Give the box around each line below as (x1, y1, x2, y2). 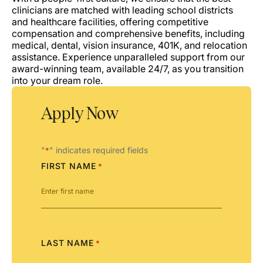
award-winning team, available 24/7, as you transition (12, 63, 244, 75)
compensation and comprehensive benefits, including (12, 28, 245, 40)
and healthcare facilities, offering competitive (12, 16, 208, 28)
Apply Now (41, 103, 118, 123)
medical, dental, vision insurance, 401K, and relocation (12, 39, 247, 52)
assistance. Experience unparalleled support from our (12, 51, 245, 63)
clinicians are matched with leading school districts (12, 4, 233, 16)
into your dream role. (12, 75, 103, 87)
